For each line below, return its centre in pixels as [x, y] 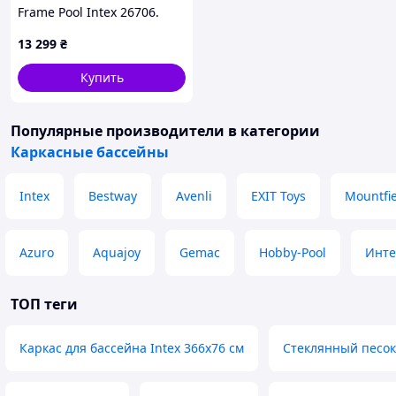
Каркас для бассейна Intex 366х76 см [132, 348]
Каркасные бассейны [90, 152]
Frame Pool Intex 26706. [88, 12]
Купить [102, 77]
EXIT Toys [278, 196]
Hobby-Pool [293, 252]
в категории [272, 131]
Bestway [113, 196]
